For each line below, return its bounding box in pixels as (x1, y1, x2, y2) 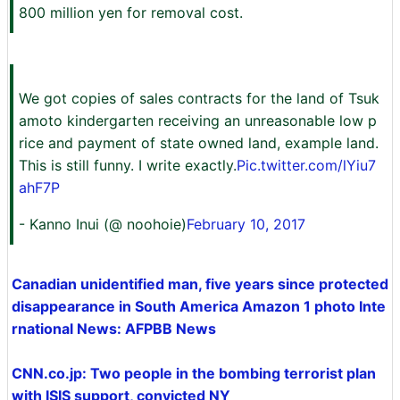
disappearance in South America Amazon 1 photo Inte (12, 297, 386, 315)
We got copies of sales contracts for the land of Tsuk (19, 89, 379, 107)
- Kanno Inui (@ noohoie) (19, 215, 187, 233)
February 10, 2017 (187, 215, 305, 233)
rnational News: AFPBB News (12, 320, 216, 337)
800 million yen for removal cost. (19, 4, 243, 21)
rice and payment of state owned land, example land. (19, 134, 379, 152)
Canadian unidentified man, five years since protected (12, 275, 388, 293)
